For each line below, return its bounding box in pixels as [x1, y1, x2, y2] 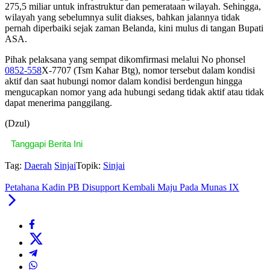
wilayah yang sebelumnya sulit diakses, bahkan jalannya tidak [5, 12, 240, 23]
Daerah [24, 160, 52, 171]
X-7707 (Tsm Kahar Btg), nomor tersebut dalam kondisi [42, 65, 255, 76]
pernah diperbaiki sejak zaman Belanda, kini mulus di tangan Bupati [5, 23, 263, 34]
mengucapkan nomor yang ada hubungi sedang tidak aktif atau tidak [5, 87, 264, 98]
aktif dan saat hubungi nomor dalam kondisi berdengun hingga [5, 76, 242, 87]
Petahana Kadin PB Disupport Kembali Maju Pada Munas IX [5, 182, 239, 193]
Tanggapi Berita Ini [11, 139, 83, 149]
